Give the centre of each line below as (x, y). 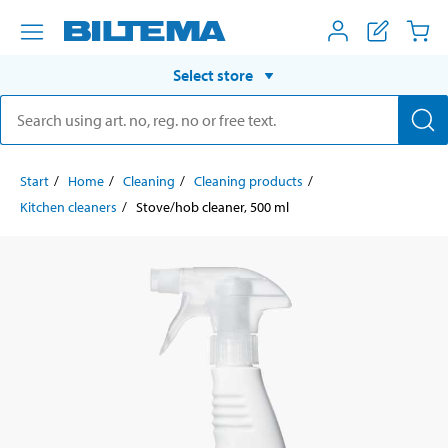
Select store (213, 74)
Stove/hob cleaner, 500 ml (212, 206)
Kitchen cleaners (68, 206)
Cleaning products (248, 180)
